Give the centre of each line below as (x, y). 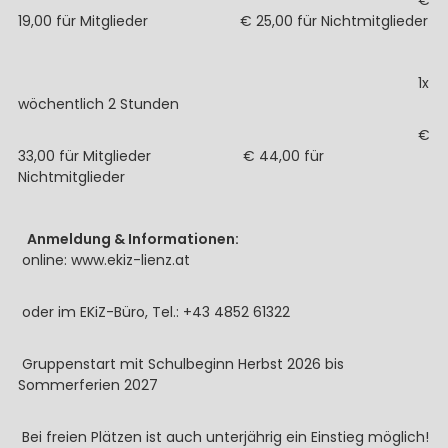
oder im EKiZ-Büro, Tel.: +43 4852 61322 (153, 312)
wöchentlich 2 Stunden (98, 104)
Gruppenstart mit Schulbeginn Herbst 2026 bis (180, 364)
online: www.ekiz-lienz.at (103, 260)
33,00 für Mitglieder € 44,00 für (170, 156)
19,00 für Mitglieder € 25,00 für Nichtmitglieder (222, 21)
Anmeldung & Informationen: (131, 239)
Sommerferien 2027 (87, 385)
